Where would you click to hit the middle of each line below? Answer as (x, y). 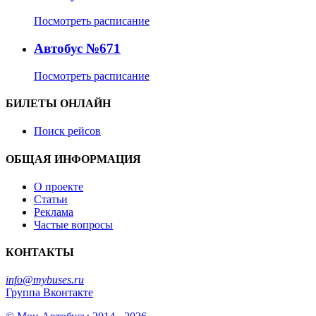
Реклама (54, 212)
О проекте (59, 186)
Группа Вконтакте (49, 293)
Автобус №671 (77, 49)
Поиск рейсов (67, 131)
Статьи (51, 199)
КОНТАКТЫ (40, 253)
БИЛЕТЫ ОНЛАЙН (58, 104)
